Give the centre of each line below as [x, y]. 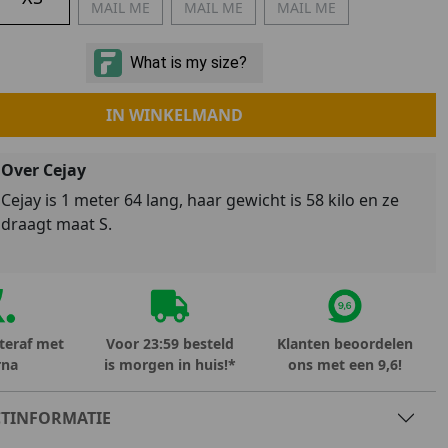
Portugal [195, 72]
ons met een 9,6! [344, 365]
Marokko [196, 16]
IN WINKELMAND [174, 115]
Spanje [187, 100]
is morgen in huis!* [170, 365]
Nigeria [189, 44]
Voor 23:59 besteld [170, 344]
